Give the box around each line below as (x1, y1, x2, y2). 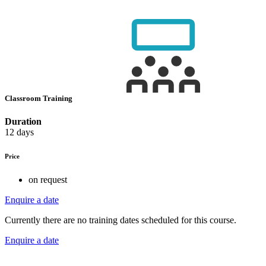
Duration (5, 116, 42, 127)
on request (28, 175, 67, 185)
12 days (5, 127, 34, 138)
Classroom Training (5, 93, 74, 103)
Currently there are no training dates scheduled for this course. (5, 215, 236, 226)
